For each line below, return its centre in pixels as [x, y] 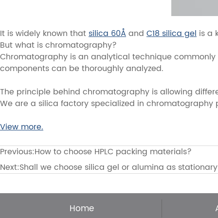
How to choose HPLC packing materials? [113, 152]
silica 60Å [107, 33]
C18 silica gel [172, 33]
